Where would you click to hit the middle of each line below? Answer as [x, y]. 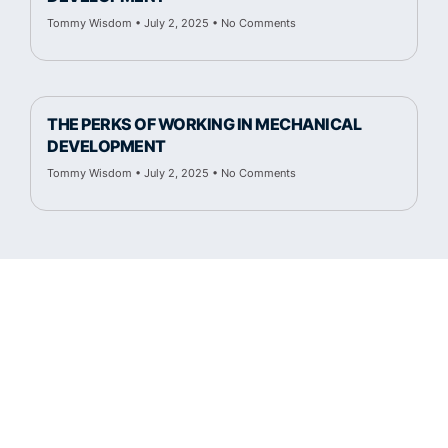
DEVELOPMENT [106, 145]
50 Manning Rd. [224, 380]
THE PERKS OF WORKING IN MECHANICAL [204, 123]
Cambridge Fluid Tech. [224, 358]
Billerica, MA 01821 [224, 402]
